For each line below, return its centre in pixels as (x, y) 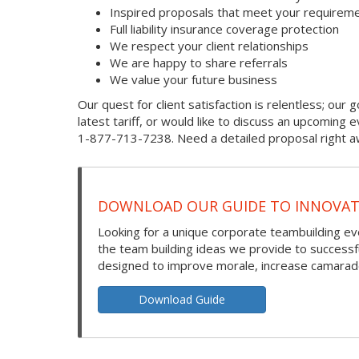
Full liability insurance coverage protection (224, 28)
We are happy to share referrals (199, 62)
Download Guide (182, 299)
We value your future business (194, 79)
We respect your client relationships (209, 45)
